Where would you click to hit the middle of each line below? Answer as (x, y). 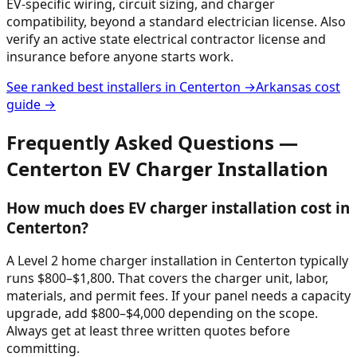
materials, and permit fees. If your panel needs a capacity (178, 296)
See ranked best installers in (93, 86)
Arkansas (284, 86)
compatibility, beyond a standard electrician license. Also (176, 21)
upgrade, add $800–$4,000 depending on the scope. (162, 314)
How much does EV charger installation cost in (178, 207)
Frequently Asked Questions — (152, 142)
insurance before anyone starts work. (120, 56)
